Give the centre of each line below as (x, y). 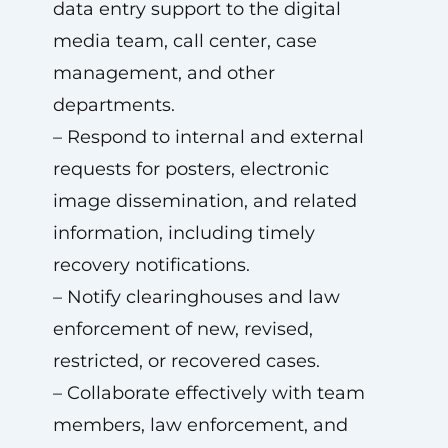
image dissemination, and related (204, 201)
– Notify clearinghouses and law (196, 297)
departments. (113, 105)
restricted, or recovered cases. (186, 361)
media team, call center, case (184, 41)
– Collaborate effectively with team (208, 393)
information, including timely (183, 233)
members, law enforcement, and (200, 425)
